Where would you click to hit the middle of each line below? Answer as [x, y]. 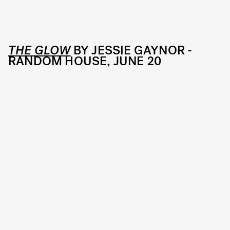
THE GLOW [40, 50]
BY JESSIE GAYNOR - [131, 50]
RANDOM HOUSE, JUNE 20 [85, 61]
